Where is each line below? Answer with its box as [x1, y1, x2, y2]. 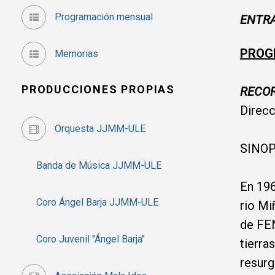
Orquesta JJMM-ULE [52, 122, 145, 134]
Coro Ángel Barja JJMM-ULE [21, 196, 158, 208]
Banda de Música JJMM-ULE [21, 159, 161, 171]
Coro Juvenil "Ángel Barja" [21, 233, 145, 245]
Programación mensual [52, 10, 153, 23]
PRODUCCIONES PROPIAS [21, 82, 175, 96]
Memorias [52, 47, 98, 60]
